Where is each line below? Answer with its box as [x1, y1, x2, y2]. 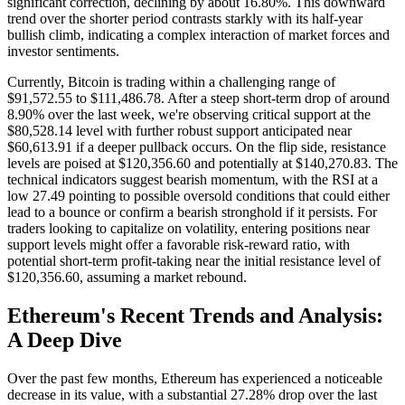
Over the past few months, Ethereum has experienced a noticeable [7, 371, 382, 387]
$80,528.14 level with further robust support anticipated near [7, 123, 352, 139]
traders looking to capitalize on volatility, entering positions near [7, 221, 370, 237]
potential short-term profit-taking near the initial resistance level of [7, 253, 381, 269]
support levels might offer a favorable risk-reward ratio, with [7, 237, 350, 253]
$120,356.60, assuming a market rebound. [7, 269, 247, 286]
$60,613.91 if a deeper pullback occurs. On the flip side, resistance [7, 139, 386, 155]
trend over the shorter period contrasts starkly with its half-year [7, 11, 363, 27]
